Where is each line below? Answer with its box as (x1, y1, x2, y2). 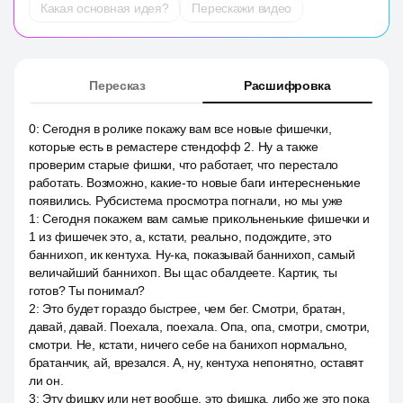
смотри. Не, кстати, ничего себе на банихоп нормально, (29, 337, 348, 352)
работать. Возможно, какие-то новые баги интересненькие (29, 175, 361, 190)
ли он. (29, 373, 64, 388)
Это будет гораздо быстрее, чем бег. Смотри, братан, (42, 301, 345, 316)
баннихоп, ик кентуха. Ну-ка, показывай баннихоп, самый (29, 247, 355, 262)
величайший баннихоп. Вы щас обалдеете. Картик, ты (29, 265, 337, 280)
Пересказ (89, 78, 146, 93)
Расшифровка (244, 78, 331, 93)
